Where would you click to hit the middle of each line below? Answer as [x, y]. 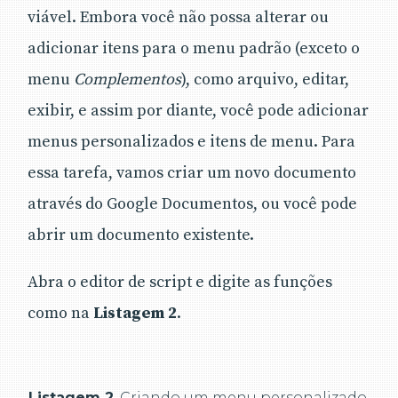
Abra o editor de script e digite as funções [180, 282]
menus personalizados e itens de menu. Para [191, 141]
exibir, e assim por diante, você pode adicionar [198, 110]
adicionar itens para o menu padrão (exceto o [194, 48]
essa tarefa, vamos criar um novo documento [192, 172]
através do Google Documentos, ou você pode [192, 203]
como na [60, 313]
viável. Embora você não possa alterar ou [178, 17]
